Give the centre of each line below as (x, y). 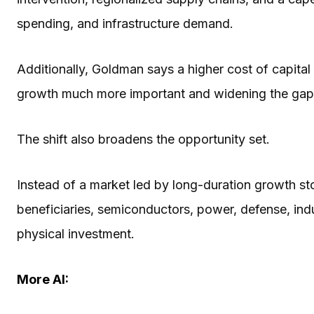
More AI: (43, 279)
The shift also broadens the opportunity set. (145, 139)
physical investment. (76, 233)
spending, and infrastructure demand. (125, 23)
